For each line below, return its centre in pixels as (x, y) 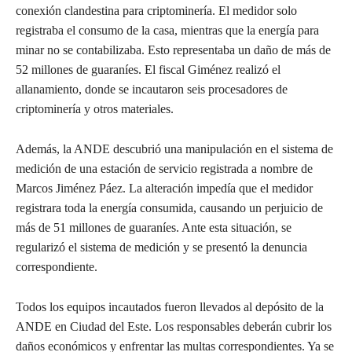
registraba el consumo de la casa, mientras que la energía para (167, 31)
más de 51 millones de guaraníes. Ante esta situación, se (154, 228)
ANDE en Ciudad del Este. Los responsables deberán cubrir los (174, 327)
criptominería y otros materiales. (95, 109)
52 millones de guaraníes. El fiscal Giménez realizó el (148, 70)
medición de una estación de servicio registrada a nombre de (164, 169)
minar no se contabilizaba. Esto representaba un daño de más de (173, 50)
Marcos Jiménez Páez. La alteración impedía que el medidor (164, 189)
